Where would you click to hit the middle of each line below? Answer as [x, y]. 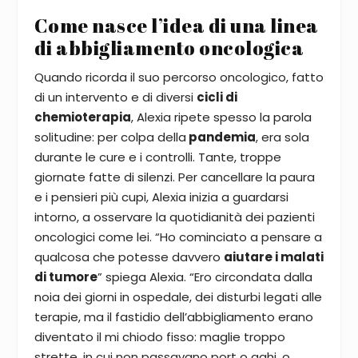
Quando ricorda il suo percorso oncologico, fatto [179, 77]
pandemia [221, 137]
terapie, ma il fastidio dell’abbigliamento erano [173, 316]
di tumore [66, 276]
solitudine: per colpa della [110, 137]
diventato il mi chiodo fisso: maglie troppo [159, 336]
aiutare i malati [273, 257]
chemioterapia [82, 117]
